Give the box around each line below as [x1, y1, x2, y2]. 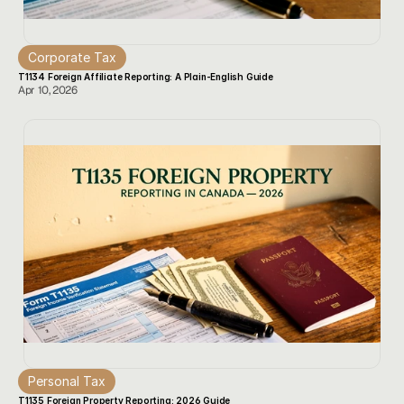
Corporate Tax [28, 50, 116, 65]
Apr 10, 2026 [18, 83, 78, 97]
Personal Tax [28, 373, 106, 389]
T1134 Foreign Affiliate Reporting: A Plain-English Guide [18, 71, 273, 82]
